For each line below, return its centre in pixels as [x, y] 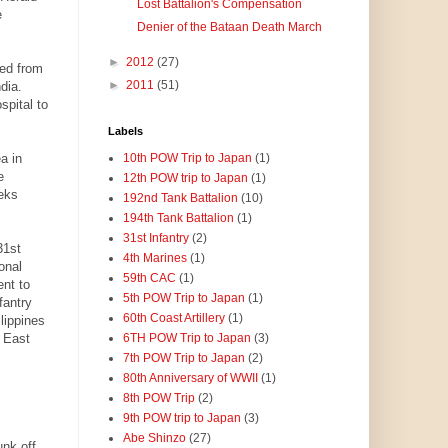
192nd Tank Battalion [180, 198]
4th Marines [154, 258]
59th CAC [149, 278]
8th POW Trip [158, 398]
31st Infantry [155, 238]
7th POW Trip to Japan [183, 358]
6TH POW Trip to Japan [186, 338]
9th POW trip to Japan [181, 418]
